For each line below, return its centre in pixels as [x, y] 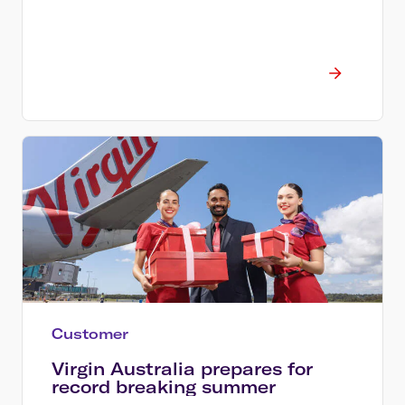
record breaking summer [164, 386]
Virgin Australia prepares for [182, 368]
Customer [90, 333]
